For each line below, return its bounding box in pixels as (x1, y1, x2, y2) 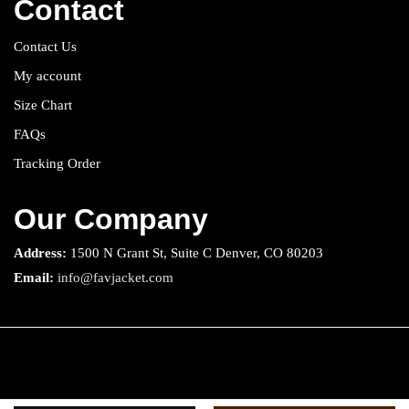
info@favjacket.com (58, 269, 173, 285)
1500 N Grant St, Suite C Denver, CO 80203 (67, 245, 323, 260)
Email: (14, 269, 54, 285)
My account (14, 68, 81, 83)
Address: (14, 245, 67, 260)
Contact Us (14, 38, 77, 54)
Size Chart (14, 97, 72, 112)
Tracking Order (14, 155, 100, 171)
